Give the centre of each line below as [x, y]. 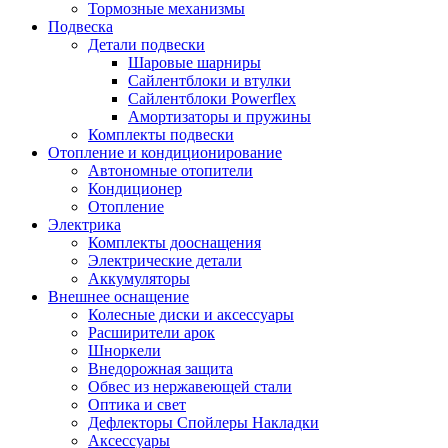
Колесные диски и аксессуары [191, 314]
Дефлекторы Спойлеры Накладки [203, 422]
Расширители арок [151, 332]
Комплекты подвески [161, 134]
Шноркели [124, 350]
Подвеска [80, 26]
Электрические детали [165, 260]
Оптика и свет [137, 404]
